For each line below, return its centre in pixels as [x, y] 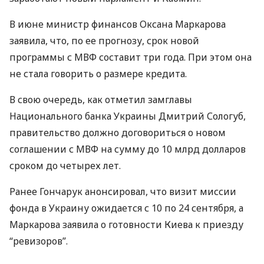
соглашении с [43, 149]
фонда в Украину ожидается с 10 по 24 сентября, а [126, 208]
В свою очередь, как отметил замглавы [101, 100]
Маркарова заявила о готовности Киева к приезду [126, 225]
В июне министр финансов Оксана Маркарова [118, 24]
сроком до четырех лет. [65, 166]
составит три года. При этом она [174, 57]
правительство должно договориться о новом [118, 133]
